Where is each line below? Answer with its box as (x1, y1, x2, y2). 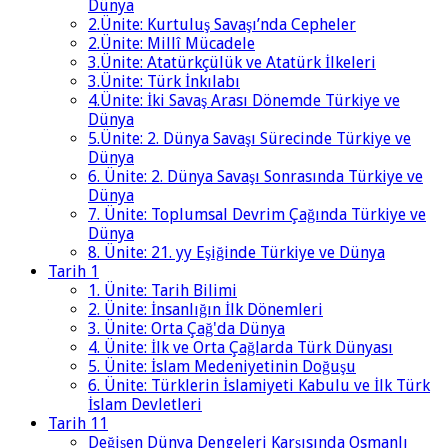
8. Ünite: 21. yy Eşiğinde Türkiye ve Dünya (88, 243, 385, 263)
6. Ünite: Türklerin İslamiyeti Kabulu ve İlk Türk (88, 376, 430, 396)
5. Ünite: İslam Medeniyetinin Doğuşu (88, 357, 356, 377)
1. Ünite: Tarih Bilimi (88, 281, 237, 301)
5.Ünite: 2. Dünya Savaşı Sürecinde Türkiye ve (88, 129, 411, 149)
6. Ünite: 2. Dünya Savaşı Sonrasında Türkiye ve (88, 167, 423, 187)
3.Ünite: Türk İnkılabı (88, 72, 240, 92)
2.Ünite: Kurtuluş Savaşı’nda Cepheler (88, 15, 356, 35)
